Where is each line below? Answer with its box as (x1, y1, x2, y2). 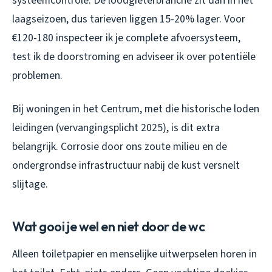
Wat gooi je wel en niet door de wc (12, 217, 205, 235)
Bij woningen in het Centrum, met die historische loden (12, 101, 259, 117)
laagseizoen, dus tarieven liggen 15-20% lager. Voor (12, 11, 245, 27)
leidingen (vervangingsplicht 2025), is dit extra (12, 120, 220, 135)
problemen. (12, 67, 63, 83)
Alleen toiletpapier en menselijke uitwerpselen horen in (12, 246, 257, 262)
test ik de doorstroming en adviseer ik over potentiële (12, 49, 256, 64)
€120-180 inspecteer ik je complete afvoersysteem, (12, 30, 240, 46)
